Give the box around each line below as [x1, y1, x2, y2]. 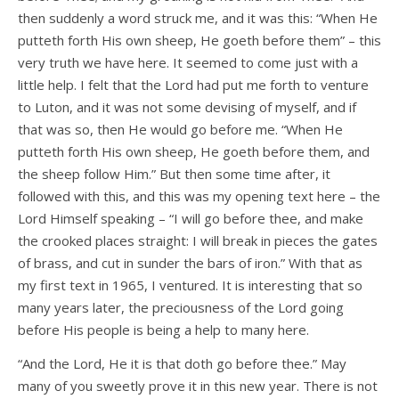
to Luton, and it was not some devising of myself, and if [18, 98, 356, 117]
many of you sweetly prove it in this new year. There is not [18, 377, 378, 395]
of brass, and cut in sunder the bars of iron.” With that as [18, 254, 362, 273]
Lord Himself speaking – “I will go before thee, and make [18, 209, 363, 228]
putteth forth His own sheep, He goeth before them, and [18, 142, 370, 161]
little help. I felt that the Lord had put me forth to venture [18, 76, 369, 94]
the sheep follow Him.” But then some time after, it [18, 165, 330, 183]
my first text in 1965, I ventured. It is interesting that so [18, 276, 362, 295]
